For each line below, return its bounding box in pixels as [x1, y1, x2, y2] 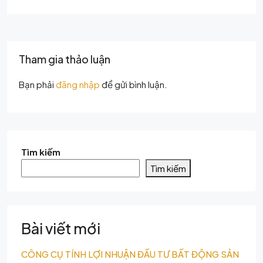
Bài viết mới [21, 219, 100, 238]
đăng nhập [56, 79, 100, 90]
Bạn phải [19, 79, 56, 90]
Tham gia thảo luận [19, 52, 110, 66]
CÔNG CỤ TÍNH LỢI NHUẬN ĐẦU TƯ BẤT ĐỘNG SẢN [21, 248, 239, 259]
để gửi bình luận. [100, 79, 167, 90]
